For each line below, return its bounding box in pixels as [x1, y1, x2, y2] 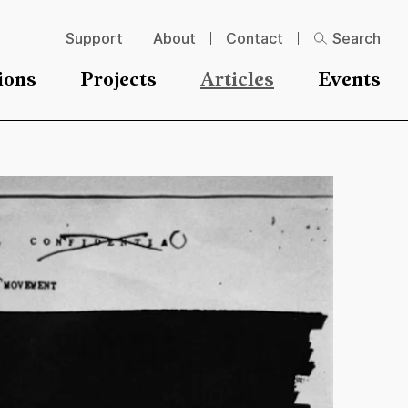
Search [332, 29, 381, 47]
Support [66, 29, 123, 47]
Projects [80, 70, 157, 91]
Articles [200, 70, 274, 91]
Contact [226, 29, 283, 47]
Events [318, 70, 381, 91]
